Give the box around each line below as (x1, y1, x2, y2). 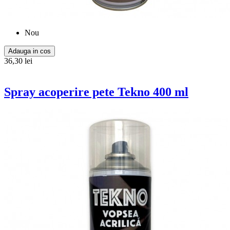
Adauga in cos (8, 47, 51, 55)
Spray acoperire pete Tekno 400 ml (4, 85, 188, 99)
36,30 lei (4, 56, 32, 65)
